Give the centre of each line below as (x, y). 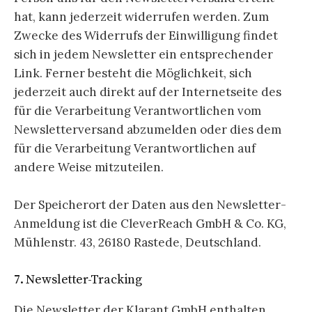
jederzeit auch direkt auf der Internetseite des (148, 92)
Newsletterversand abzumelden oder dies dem (148, 129)
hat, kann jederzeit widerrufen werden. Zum (141, 16)
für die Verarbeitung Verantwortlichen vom (138, 110)
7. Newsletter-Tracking (78, 280)
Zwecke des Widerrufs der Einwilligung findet (146, 35)
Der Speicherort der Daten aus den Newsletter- (150, 204)
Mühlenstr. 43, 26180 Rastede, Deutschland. (138, 242)
